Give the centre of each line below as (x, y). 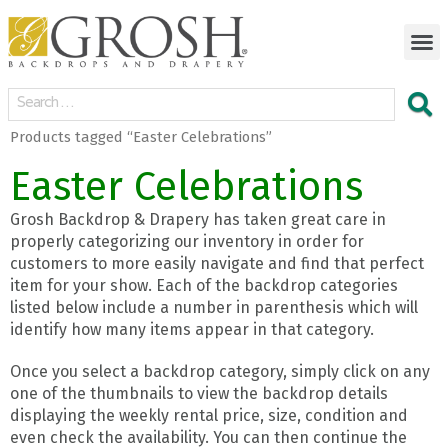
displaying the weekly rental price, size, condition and (209, 415)
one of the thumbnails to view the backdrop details (199, 393)
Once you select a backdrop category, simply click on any (220, 371)
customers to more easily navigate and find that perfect (217, 263)
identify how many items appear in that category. (192, 329)
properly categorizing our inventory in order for (187, 241)
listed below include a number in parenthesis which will (214, 307)
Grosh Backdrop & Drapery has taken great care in (198, 219)
